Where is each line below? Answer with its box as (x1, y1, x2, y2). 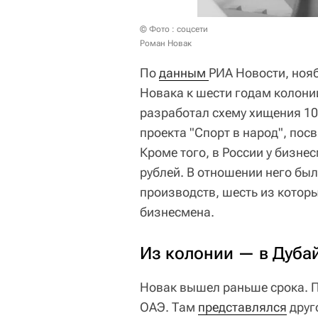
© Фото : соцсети (140, 23, 208, 34)
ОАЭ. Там (140, 299, 198, 314)
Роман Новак (140, 38, 192, 48)
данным (159, 65, 209, 80)
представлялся (198, 299, 287, 314)
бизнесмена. (140, 204, 214, 219)
